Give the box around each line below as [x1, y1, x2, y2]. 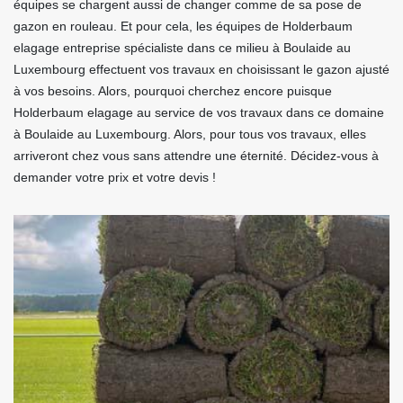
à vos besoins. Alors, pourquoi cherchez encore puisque [13, 84, 332, 99]
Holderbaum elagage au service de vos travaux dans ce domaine [13, 105, 384, 121]
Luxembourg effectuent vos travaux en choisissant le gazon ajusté [13, 62, 390, 77]
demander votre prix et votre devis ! [13, 170, 216, 185]
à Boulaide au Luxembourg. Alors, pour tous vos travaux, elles [13, 127, 366, 142]
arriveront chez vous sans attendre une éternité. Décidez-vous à [13, 148, 379, 164]
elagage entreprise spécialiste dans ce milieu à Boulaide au [13, 40, 351, 56]
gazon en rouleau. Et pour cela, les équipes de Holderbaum [13, 19, 353, 34]
